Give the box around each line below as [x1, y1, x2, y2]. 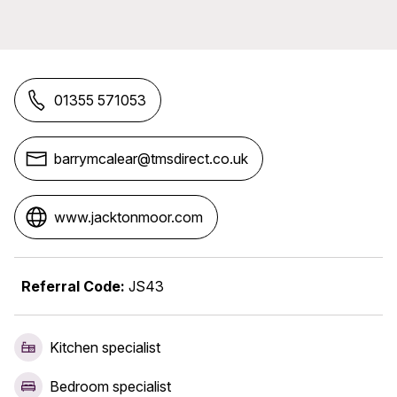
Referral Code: [21, 277, 125, 295]
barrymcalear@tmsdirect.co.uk [54, 150, 248, 167]
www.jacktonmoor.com [54, 208, 203, 226]
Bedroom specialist [50, 378, 171, 395]
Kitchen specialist [50, 339, 160, 356]
